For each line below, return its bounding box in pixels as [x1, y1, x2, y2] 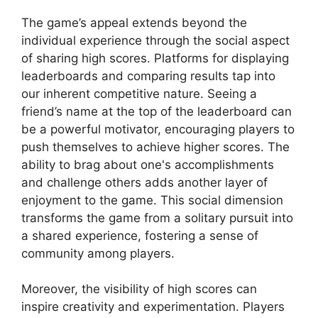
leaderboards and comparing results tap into [21, 68, 275, 83]
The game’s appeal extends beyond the [21, 15, 247, 30]
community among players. [21, 246, 175, 261]
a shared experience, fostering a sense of [21, 228, 258, 243]
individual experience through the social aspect [21, 33, 290, 48]
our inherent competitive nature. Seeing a [21, 86, 257, 101]
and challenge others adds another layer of [21, 175, 268, 190]
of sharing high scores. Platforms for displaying [21, 50, 289, 65]
